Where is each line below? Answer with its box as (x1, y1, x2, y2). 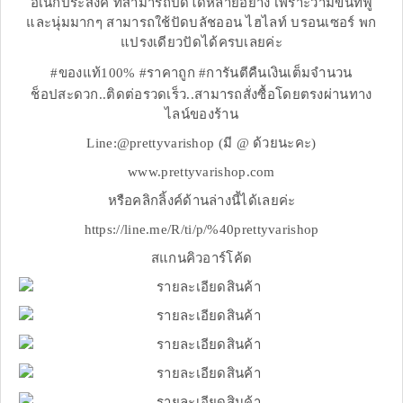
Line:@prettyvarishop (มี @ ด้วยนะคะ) (86, 136, 317, 151)
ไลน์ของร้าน (165, 107, 238, 122)
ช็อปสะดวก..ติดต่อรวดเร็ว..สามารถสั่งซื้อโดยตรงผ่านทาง (31, 87, 372, 103)
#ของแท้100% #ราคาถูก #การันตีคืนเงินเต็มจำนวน (50, 66, 353, 81)
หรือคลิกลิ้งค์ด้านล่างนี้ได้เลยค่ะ (107, 193, 296, 209)
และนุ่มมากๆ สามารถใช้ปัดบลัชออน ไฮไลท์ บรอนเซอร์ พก (26, 15, 377, 31)
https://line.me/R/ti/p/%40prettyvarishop (84, 222, 319, 237)
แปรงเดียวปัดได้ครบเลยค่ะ (120, 35, 282, 50)
